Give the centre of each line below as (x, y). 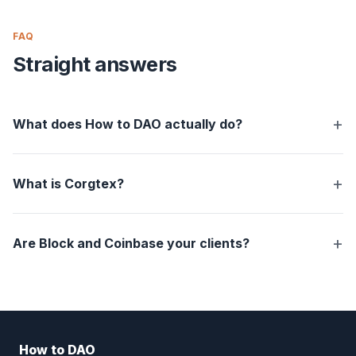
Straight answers (95, 64)
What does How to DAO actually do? (128, 124)
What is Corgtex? (68, 184)
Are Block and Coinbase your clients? (131, 244)
